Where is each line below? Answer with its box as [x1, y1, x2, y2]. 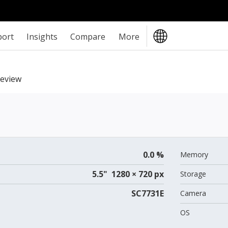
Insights [26, 31, 58, 42]
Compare [70, 31, 106, 42]
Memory [180, 149, 208, 159]
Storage [180, 168, 206, 179]
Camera [180, 188, 206, 198]
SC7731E [131, 187, 164, 199]
